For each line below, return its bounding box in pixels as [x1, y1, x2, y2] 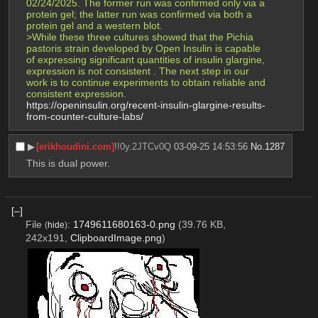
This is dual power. [26, 157, 110, 169]
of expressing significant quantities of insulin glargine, [26, 53, 265, 65]
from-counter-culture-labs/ [26, 110, 143, 122]
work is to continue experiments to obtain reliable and [26, 76, 265, 88]
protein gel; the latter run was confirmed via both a [26, 8, 252, 20]
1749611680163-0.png [72, 219, 175, 231]
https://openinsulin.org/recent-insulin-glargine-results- [26, 99, 265, 111]
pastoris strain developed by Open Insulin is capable [26, 42, 261, 54]
